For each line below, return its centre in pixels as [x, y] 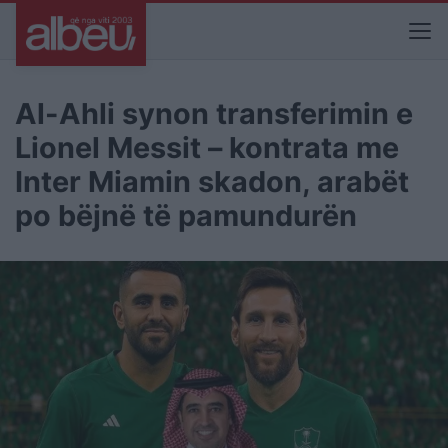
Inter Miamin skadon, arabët [212, 181]
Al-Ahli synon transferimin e [214, 113]
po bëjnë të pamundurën [186, 215]
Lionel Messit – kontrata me [207, 147]
